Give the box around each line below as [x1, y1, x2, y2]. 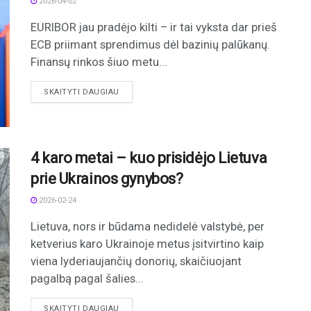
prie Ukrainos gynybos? [31, 170, 183, 188]
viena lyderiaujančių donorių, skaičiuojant [31, 254, 242, 269]
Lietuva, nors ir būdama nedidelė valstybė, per [31, 219, 264, 234]
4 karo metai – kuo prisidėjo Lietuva [31, 149, 267, 167]
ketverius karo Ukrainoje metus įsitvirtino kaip [31, 237, 264, 251]
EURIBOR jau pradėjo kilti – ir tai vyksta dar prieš [31, 20, 277, 34]
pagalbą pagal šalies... [31, 271, 144, 286]
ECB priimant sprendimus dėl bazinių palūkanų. [31, 37, 270, 51]
